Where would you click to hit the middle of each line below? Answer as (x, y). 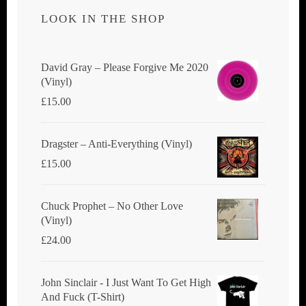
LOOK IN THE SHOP (103, 18)
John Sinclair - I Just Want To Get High (126, 282)
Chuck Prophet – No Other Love (112, 206)
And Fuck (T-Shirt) (83, 296)
